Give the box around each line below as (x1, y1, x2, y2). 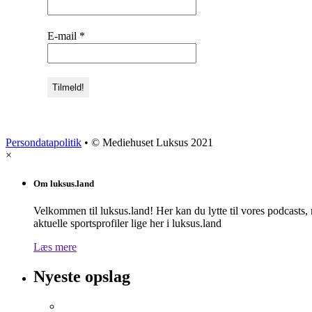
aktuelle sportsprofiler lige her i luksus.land (33, 217, 221, 230)
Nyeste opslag (33, 267, 130, 286)
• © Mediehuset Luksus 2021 (81, 136, 213, 148)
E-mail (47, 29, 79, 42)
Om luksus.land (33, 178, 94, 189)
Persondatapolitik (6, 136, 81, 148)
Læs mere (33, 241, 77, 253)
